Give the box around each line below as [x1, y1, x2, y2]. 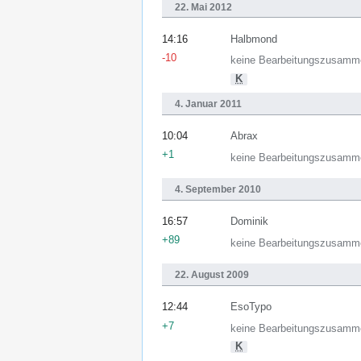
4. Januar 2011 [175, 98, 242, 110]
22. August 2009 [175, 269, 249, 281]
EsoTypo [230, 301, 272, 313]
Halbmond [230, 33, 277, 45]
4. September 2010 [175, 184, 261, 196]
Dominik [230, 216, 268, 228]
